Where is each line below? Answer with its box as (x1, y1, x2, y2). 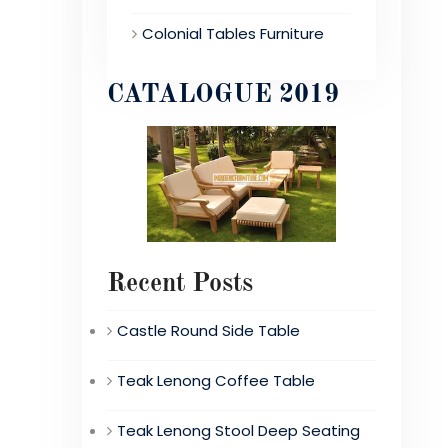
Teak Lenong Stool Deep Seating (117, 420, 360, 442)
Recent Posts (107, 270, 253, 297)
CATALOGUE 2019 (107, 81, 339, 108)
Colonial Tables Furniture (142, 22, 324, 44)
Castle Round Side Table (117, 319, 300, 341)
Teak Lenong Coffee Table (117, 369, 315, 391)
